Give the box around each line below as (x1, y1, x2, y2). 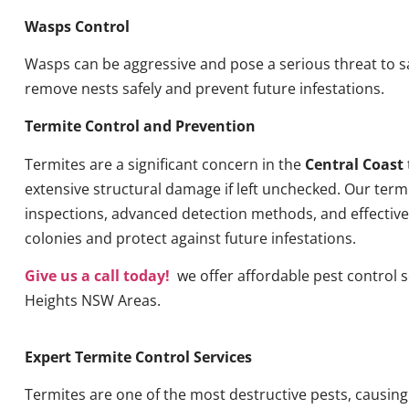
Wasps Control (24, 16, 130, 37)
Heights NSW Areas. (24, 290, 161, 311)
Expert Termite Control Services (24, 346, 252, 367)
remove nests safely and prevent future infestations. (24, 78, 384, 99)
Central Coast (304, 153, 407, 174)
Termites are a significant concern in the (24, 153, 305, 174)
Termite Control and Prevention (24, 116, 256, 137)
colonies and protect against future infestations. (24, 227, 356, 248)
